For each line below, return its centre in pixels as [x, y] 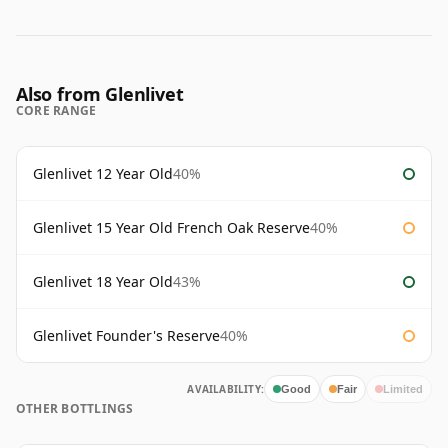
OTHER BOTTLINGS [75, 409]
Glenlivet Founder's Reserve [126, 336]
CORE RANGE [56, 111]
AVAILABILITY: [225, 389]
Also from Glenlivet [100, 94]
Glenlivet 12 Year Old [103, 174]
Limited [403, 388]
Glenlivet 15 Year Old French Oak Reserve [171, 228]
